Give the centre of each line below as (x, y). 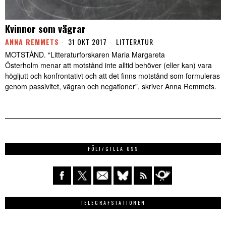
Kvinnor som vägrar (45, 29)
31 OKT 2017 (87, 42)
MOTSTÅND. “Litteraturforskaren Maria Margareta (85, 55)
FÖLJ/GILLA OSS (113, 149)
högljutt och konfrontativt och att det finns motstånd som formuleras (112, 76)
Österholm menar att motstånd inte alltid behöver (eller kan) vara (108, 65)
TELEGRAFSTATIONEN (113, 203)
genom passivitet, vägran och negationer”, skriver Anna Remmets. (111, 87)
